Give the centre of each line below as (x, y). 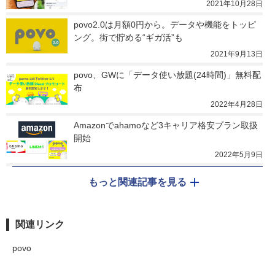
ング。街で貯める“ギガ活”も (128, 38)
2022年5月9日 (239, 155)
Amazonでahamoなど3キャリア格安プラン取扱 (166, 126)
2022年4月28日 (237, 105)
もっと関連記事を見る (137, 182)
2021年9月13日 (237, 54)
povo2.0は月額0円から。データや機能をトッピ (165, 25)
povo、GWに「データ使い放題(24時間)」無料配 (167, 75)
